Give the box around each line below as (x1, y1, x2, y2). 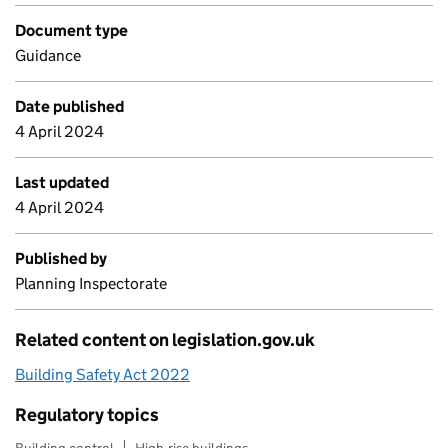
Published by (15, 249, 107, 268)
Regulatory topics (15, 404, 159, 426)
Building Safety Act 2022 (15, 365, 190, 384)
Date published (15, 97, 124, 116)
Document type (15, 21, 128, 40)
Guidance (15, 46, 81, 65)
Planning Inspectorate (15, 274, 167, 293)
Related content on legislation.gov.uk (15, 329, 315, 351)
